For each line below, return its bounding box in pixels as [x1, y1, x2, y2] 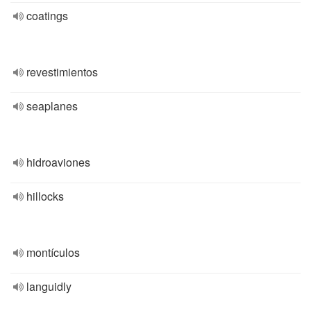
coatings [26, 8, 68, 24]
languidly [26, 278, 72, 294]
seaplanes [26, 98, 78, 114]
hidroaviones [26, 154, 90, 170]
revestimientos [26, 64, 98, 80]
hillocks [26, 188, 64, 204]
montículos [26, 244, 80, 260]
